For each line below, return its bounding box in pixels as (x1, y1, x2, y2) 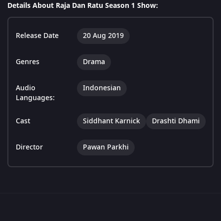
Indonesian (83, 83, 121, 94)
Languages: (16, 93, 55, 104)
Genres (16, 57, 39, 68)
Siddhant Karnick (83, 116, 140, 127)
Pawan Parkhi (83, 142, 129, 153)
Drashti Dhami (152, 116, 200, 127)
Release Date (16, 31, 59, 41)
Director (16, 142, 43, 153)
